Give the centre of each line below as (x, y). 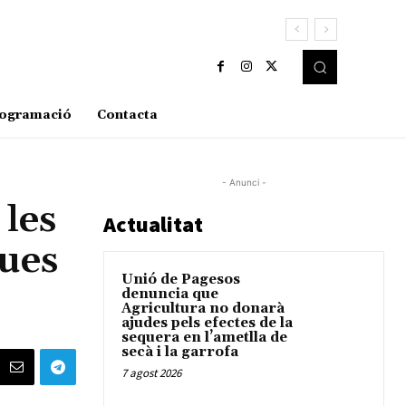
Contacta (127, 116)
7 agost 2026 (151, 373)
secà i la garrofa (180, 353)
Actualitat (153, 225)
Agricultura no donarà (203, 309)
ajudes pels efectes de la (207, 324)
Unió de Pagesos (181, 280)
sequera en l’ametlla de (204, 338)
